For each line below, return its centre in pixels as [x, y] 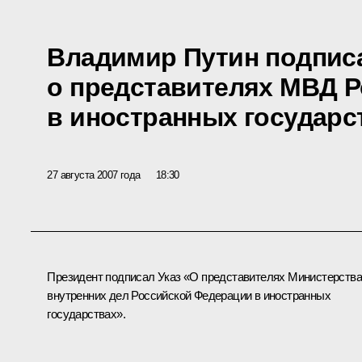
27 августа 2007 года [94, 175]
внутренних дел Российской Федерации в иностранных [189, 296]
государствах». [86, 314]
